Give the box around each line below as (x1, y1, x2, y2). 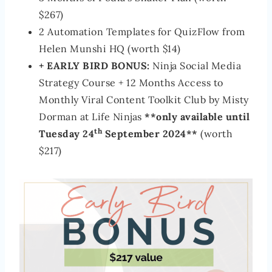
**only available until (141, 110, 250, 123)
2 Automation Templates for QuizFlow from (39, 25, 245, 38)
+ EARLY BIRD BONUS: (39, 59, 150, 72)
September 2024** (102, 127, 198, 140)
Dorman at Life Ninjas (39, 110, 142, 123)
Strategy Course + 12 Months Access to (39, 76, 223, 89)
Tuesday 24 (39, 127, 94, 140)
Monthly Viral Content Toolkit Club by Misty (39, 93, 249, 106)
